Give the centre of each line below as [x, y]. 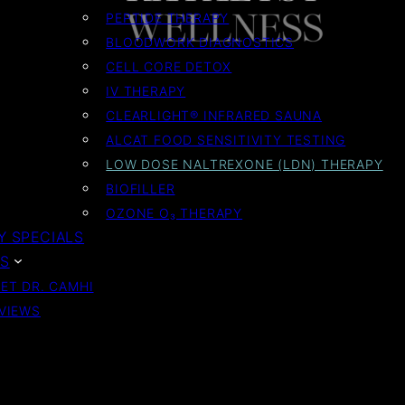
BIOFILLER [141, 188]
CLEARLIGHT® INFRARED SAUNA [214, 115]
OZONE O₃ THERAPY [174, 212]
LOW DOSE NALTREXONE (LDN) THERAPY [245, 164]
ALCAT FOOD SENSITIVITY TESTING [226, 139]
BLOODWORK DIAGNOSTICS [200, 42]
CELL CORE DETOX [169, 66]
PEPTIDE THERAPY [168, 17]
